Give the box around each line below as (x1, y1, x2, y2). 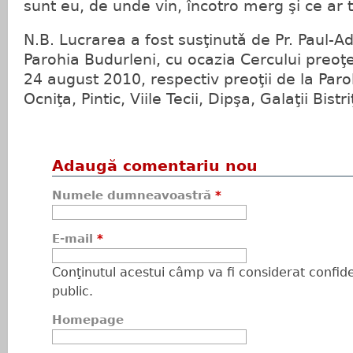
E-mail (52, 232, 97, 247)
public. (52, 284, 93, 299)
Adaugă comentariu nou (52, 158, 258, 175)
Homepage (52, 313, 124, 328)
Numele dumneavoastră (52, 188, 215, 203)
